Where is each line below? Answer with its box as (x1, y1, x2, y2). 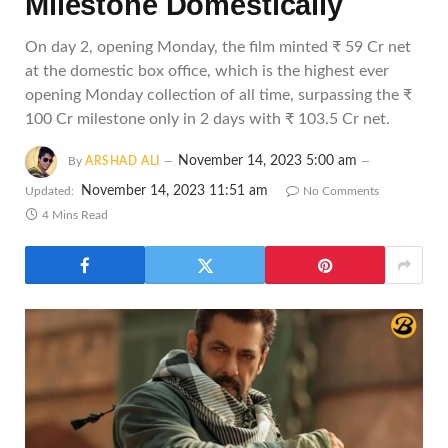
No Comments (303, 185, 379, 197)
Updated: (25, 185, 74, 197)
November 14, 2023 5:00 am (178, 154, 357, 169)
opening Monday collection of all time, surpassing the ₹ (25, 87, 412, 103)
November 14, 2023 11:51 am (81, 184, 268, 198)
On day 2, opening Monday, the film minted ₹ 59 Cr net (25, 39, 411, 55)
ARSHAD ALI (85, 155, 160, 168)
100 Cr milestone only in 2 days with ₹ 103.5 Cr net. (25, 111, 390, 127)
